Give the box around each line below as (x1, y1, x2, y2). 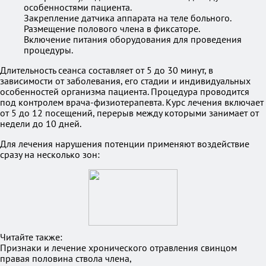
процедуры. (24, 44, 73, 56)
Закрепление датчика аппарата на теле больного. (24, 12, 232, 24)
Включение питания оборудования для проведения (24, 33, 242, 45)
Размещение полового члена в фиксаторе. (24, 23, 200, 34)
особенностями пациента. (24, 1, 132, 13)
